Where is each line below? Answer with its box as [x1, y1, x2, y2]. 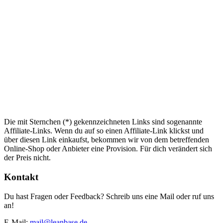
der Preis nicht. [4, 153, 51, 162]
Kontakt [4, 172, 38, 183]
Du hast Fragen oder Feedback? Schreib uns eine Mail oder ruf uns [4, 192, 214, 201]
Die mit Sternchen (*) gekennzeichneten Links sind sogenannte [4, 117, 202, 126]
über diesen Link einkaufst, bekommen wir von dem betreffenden [4, 135, 209, 144]
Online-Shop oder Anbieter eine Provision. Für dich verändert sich [4, 144, 212, 153]
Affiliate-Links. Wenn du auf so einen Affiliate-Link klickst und [4, 126, 204, 135]
